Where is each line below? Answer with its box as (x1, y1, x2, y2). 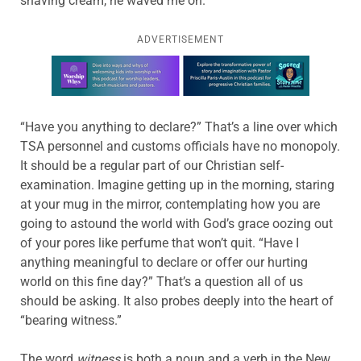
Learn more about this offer (52, 56, 207, 73)
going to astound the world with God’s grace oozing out (20, 215, 333, 231)
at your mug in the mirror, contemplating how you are (20, 196, 320, 212)
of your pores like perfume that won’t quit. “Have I (20, 234, 299, 251)
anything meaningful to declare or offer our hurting (20, 254, 308, 270)
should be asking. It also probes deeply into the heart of (20, 293, 334, 309)
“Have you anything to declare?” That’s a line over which (20, 118, 338, 135)
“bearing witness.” (20, 312, 125, 328)
